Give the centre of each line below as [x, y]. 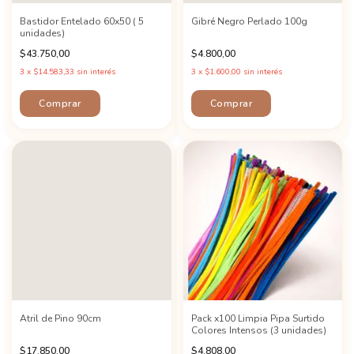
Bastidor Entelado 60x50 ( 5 [82, 21]
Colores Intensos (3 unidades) [258, 330]
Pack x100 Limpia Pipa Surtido [258, 318]
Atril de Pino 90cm [60, 318]
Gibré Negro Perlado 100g [249, 21]
